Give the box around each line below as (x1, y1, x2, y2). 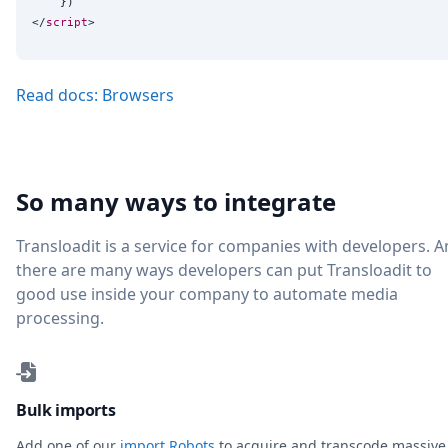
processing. (16, 306, 104, 329)
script (46, 15, 88, 30)
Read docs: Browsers (16, 83, 174, 106)
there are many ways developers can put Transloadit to (16, 258, 432, 281)
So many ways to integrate (16, 184, 336, 218)
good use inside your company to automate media (16, 282, 398, 305)
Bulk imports (16, 398, 116, 421)
